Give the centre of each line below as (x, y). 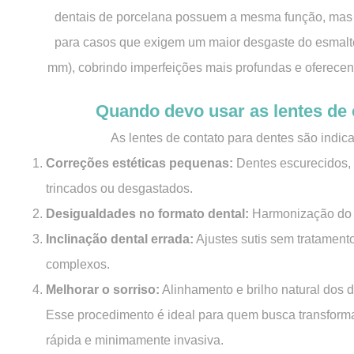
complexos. (78, 264)
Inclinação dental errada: (120, 239)
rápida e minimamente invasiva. (135, 340)
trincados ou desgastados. (119, 188)
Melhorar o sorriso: (103, 290)
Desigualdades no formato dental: (147, 214)
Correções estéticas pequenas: (139, 163)
